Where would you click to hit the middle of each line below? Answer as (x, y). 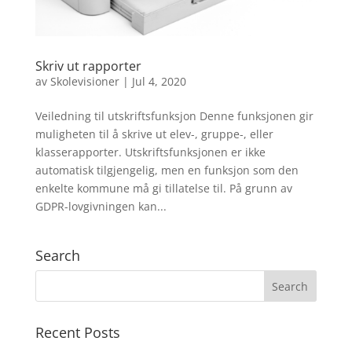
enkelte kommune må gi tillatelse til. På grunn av (163, 189)
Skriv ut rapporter (88, 66)
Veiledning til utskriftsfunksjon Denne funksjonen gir (174, 116)
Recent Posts (77, 333)
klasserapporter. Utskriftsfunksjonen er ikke (150, 152)
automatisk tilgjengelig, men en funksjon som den (167, 170)
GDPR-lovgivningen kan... (101, 207)
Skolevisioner (84, 82)
